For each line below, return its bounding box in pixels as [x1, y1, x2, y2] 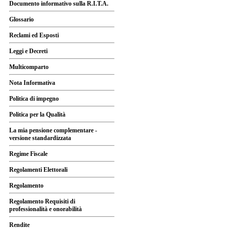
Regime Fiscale [9, 150, 48, 157]
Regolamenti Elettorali [9, 166, 67, 173]
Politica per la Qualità [9, 111, 65, 118]
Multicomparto [9, 63, 49, 71]
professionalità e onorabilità [9, 205, 82, 213]
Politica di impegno [9, 95, 59, 102]
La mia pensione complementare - [9, 127, 97, 134]
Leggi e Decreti [9, 48, 48, 55]
